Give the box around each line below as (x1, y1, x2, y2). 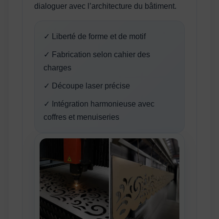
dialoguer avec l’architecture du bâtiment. (34, 1, 177, 10)
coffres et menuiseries (44, 112, 120, 121)
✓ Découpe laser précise (44, 81, 131, 90)
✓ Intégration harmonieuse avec (44, 99, 155, 108)
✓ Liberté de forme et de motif (44, 32, 146, 41)
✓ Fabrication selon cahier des (44, 50, 151, 59)
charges (44, 63, 72, 72)
